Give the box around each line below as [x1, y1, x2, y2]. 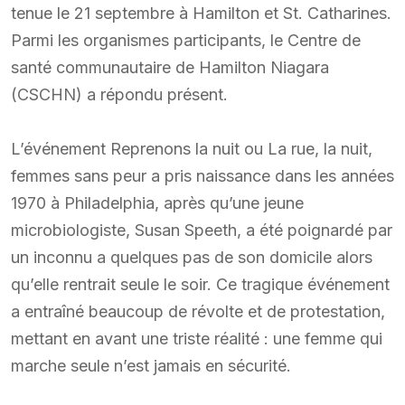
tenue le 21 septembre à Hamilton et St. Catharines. [11, 3, 391, 23]
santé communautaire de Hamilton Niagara [11, 57, 329, 77]
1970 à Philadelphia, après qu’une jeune [11, 193, 304, 212]
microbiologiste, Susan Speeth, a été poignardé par [11, 220, 392, 240]
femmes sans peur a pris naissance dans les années [11, 165, 394, 185]
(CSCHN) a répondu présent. [11, 84, 228, 104]
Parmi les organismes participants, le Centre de [11, 30, 361, 50]
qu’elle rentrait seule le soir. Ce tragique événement [11, 274, 390, 294]
